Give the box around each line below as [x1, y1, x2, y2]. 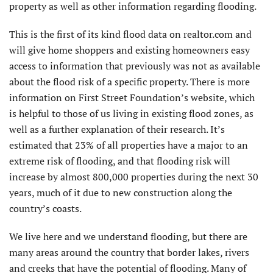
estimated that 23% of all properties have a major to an [9, 138, 248, 152]
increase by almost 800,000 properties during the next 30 [9, 169, 258, 183]
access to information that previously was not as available [9, 58, 260, 73]
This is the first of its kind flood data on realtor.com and [9, 27, 252, 41]
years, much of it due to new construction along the [9, 185, 232, 199]
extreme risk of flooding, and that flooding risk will [9, 154, 230, 168]
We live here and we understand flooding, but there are [9, 229, 247, 243]
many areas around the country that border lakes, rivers [9, 245, 249, 259]
